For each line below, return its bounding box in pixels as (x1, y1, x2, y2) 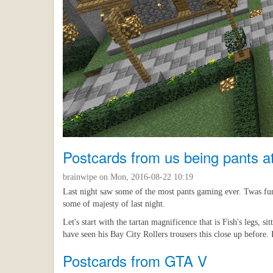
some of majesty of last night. (63, 199, 165, 209)
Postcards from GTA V (63, 250, 207, 272)
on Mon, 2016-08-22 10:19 (97, 172, 193, 182)
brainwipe (63, 172, 97, 182)
